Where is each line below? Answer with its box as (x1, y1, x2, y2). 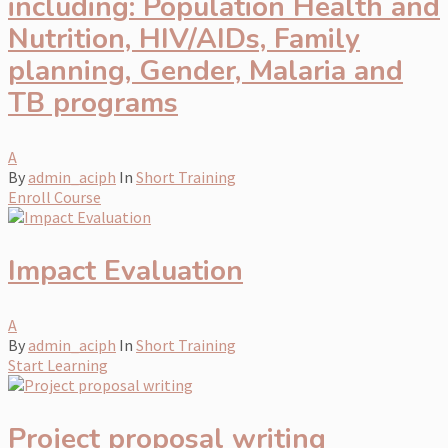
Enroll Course (8, 186, 101, 207)
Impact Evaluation (8, 251, 243, 290)
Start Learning (8, 354, 108, 375)
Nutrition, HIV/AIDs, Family (8, 19, 360, 58)
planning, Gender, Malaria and (8, 51, 403, 90)
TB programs (8, 83, 178, 122)
